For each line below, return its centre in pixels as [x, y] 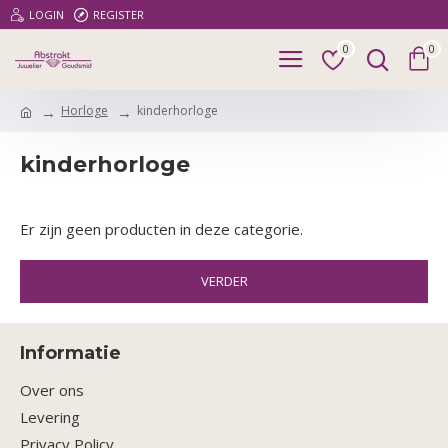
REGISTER [118, 14]
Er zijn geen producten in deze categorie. [161, 229]
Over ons [52, 390]
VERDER [224, 281]
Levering [50, 417]
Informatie [70, 353]
